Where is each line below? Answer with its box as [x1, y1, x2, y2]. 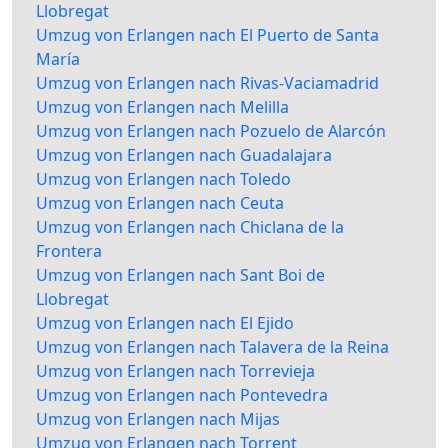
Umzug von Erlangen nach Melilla [36, 96, 289, 119]
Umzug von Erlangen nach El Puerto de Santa [36, 24, 379, 47]
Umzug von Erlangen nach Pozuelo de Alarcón [36, 120, 386, 143]
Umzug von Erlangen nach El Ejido [36, 312, 294, 335]
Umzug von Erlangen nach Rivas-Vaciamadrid [36, 72, 379, 95]
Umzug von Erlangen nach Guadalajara [36, 144, 332, 167]
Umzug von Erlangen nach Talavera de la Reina [36, 336, 389, 359]
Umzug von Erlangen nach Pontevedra [36, 384, 328, 407]
